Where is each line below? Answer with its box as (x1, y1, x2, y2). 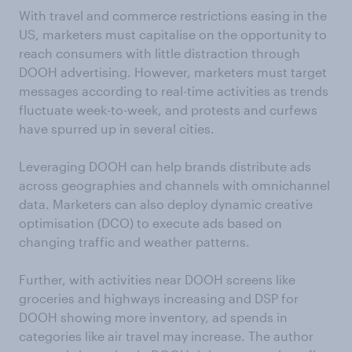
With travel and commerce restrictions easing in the (19, 8, 327, 23)
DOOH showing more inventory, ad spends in (19, 310, 288, 324)
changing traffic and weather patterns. (19, 234, 250, 249)
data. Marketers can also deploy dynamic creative (19, 196, 313, 211)
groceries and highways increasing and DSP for (19, 291, 299, 306)
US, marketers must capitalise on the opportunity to (19, 27, 327, 42)
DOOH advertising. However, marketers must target (19, 64, 327, 79)
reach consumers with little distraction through (19, 46, 300, 60)
